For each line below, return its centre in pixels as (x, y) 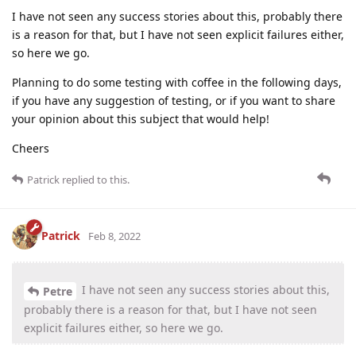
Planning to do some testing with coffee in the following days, (177, 82)
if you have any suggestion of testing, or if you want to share (174, 100)
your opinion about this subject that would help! (141, 118)
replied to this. (95, 179)
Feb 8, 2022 (114, 236)
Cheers (31, 148)
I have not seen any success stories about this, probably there (177, 16)
